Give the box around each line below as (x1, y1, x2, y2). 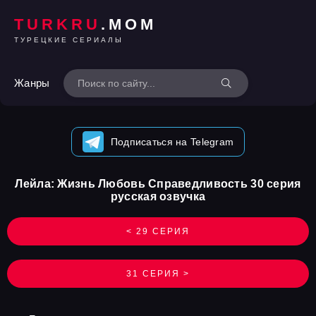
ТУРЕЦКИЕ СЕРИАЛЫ (14, 35, 123, 44)
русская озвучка (110, 190, 206, 202)
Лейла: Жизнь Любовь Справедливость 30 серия (15, 178, 301, 190)
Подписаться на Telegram (110, 136, 234, 147)
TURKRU (14, 15, 101, 33)
